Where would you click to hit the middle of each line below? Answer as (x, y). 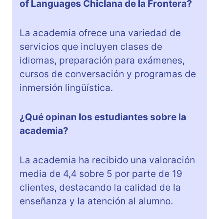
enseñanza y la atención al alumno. (96, 201)
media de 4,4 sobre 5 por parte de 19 (101, 174)
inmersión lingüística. (66, 88)
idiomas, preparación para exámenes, (102, 61)
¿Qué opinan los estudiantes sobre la (103, 117)
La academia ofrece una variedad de (100, 33)
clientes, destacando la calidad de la (100, 188)
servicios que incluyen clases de (91, 47)
